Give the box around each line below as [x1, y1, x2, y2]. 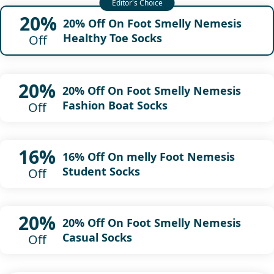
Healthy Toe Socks [62, 30, 162, 45]
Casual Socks [62, 229, 132, 245]
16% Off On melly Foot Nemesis [62, 149, 235, 164]
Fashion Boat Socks [62, 97, 168, 113]
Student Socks [62, 163, 140, 179]
